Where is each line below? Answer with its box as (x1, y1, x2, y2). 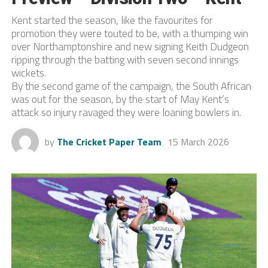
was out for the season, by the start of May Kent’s (11, 90, 229, 107)
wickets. (11, 64, 46, 81)
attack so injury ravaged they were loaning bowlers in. (11, 103, 241, 120)
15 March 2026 (167, 134, 229, 149)
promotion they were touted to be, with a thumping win (11, 25, 248, 41)
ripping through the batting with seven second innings (11, 51, 239, 68)
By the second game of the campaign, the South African (11, 77, 251, 94)
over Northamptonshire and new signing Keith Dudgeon (11, 38, 249, 54)
